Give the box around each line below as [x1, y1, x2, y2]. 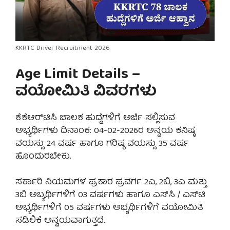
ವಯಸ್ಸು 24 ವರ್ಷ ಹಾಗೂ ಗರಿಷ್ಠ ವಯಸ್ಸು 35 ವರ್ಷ [15, 136, 189, 151]
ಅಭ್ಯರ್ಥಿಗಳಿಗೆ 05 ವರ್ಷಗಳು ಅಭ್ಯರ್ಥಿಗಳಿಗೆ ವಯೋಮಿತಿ [15, 201, 203, 216]
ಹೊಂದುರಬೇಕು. [15, 149, 71, 164]
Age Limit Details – [15, 62, 140, 88]
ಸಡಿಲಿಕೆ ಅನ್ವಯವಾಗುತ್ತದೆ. [15, 214, 105, 229]
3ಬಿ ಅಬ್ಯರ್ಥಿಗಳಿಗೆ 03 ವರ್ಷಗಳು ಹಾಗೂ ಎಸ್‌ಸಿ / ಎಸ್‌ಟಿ [15, 188, 205, 203]
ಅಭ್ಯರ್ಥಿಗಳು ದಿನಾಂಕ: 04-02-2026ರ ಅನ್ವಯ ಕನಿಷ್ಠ [15, 123, 195, 139]
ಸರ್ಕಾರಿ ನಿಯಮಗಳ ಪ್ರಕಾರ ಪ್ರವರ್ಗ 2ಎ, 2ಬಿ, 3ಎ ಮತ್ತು [15, 175, 207, 190]
